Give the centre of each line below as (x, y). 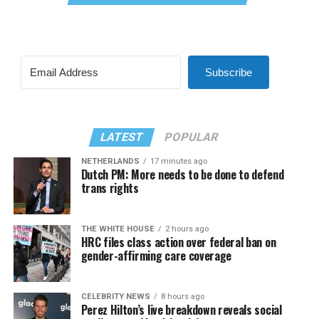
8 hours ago (182, 296)
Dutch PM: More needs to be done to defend (182, 174)
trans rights (110, 188)
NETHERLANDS (110, 161)
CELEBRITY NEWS (115, 296)
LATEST (122, 137)
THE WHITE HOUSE (117, 229)
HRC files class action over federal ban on (178, 242)
